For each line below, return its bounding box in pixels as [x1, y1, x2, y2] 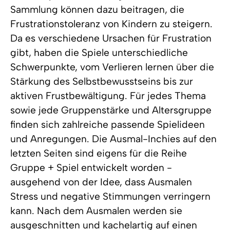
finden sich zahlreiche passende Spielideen [10, 119, 205, 131]
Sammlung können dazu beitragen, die [10, 4, 184, 16]
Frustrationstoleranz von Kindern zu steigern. [10, 18, 213, 30]
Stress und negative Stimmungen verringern [10, 190, 210, 203]
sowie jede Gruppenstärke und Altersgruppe [10, 104, 212, 117]
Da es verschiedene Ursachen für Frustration [10, 32, 212, 45]
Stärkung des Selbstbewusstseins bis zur [10, 75, 193, 88]
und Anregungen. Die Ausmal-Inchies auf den [10, 133, 217, 145]
